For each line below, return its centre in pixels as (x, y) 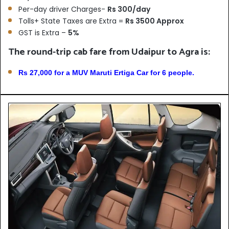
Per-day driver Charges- (63, 9)
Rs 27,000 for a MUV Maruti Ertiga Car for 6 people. (106, 72)
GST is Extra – (43, 32)
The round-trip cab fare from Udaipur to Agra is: (109, 52)
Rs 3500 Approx (155, 21)
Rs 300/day (129, 9)
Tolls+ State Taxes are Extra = (72, 21)
